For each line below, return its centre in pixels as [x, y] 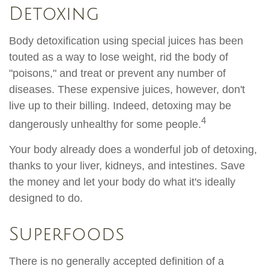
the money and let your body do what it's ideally [122, 182]
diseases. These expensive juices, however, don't [127, 90]
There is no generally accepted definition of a [116, 261]
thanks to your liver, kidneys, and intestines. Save [127, 166]
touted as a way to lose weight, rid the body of [119, 57]
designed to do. [46, 198]
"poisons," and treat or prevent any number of [117, 74]
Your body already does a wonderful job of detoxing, [133, 150]
